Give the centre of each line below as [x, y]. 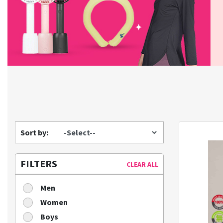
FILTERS [39, 163]
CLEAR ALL [142, 164]
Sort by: [34, 132]
